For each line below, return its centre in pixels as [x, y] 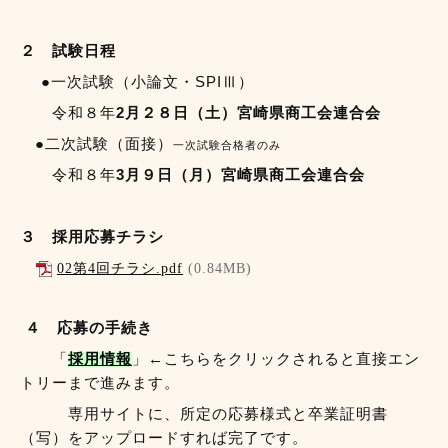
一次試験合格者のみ [233, 144]
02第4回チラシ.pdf [120, 268]
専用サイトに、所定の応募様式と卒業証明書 [204, 413]
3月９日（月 [160, 174]
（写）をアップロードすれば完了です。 [164, 437]
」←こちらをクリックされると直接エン [276, 358]
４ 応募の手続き [89, 327]
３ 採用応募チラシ [92, 236]
